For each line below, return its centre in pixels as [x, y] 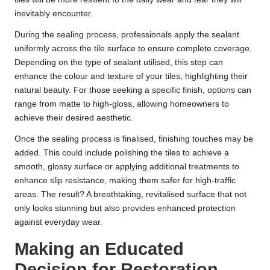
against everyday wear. [58, 222]
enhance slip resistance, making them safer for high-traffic [125, 180]
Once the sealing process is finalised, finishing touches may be [134, 139]
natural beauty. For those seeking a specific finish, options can [133, 90]
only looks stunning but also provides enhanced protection [125, 208]
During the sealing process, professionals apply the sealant [127, 34]
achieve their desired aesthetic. [74, 118]
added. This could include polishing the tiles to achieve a [122, 152]
